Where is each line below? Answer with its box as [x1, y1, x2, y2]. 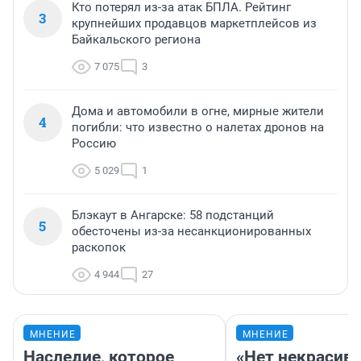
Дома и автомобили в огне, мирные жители [72, 104, 324, 119]
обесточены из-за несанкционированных [72, 224, 311, 239]
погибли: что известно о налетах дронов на [72, 120, 324, 135]
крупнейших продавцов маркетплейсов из [72, 16, 317, 31]
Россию [72, 136, 116, 151]
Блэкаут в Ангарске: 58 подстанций [72, 208, 274, 223]
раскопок [72, 240, 126, 255]
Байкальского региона [72, 32, 201, 48]
